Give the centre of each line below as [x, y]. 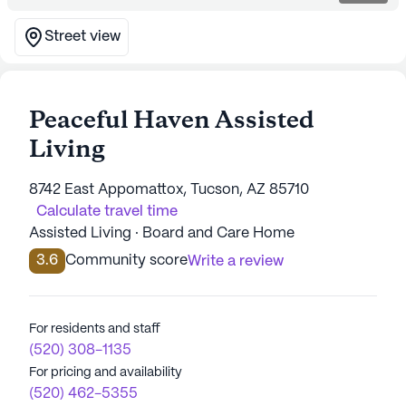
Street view [82, 37]
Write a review [236, 261]
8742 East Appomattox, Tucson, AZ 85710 [169, 190]
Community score [126, 261]
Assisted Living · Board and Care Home [162, 233]
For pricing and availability [106, 372]
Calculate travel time [107, 212]
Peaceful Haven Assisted [172, 121]
